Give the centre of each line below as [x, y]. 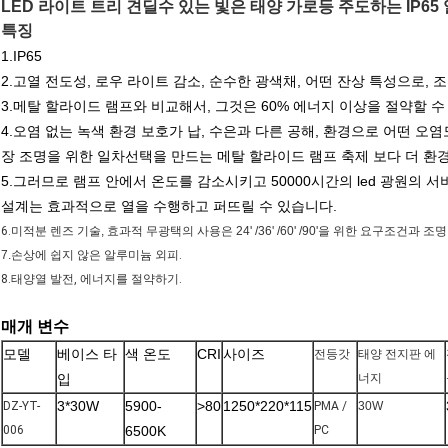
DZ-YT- [21, 406]
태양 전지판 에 [397, 354]
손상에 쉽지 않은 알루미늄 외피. [96, 255]
